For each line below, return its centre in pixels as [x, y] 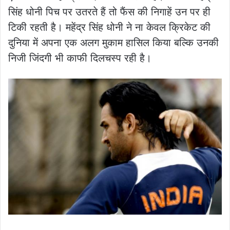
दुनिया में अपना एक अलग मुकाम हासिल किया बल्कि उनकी [113, 42]
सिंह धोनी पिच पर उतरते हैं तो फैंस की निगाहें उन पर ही [109, 12]
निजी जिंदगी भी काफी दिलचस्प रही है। [80, 58]
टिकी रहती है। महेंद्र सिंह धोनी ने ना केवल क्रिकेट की [109, 27]
